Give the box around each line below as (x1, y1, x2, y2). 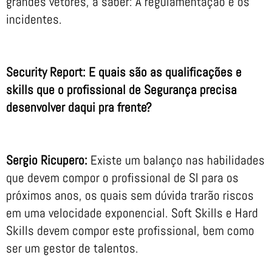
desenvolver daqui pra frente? (6, 99, 152, 116)
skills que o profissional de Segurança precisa (6, 81, 237, 98)
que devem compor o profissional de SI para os (6, 169, 239, 186)
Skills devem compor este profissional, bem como (6, 222, 254, 239)
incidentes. (6, 11, 62, 28)
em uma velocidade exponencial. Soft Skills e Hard (6, 205, 258, 222)
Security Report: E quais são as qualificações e (6, 64, 242, 81)
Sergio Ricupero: (6, 152, 87, 169)
